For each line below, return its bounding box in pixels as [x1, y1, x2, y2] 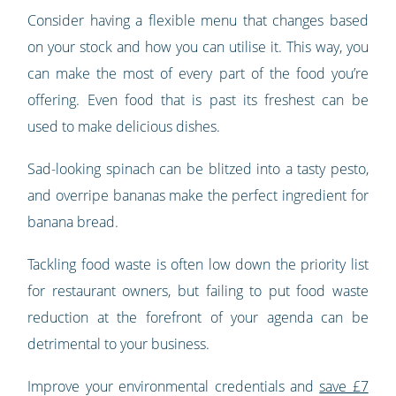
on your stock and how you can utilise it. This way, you [27, 37, 369, 57]
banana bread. [27, 212, 119, 232]
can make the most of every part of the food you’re [27, 64, 369, 84]
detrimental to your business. [27, 334, 210, 354]
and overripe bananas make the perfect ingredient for [27, 186, 369, 206]
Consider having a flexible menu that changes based [27, 11, 369, 31]
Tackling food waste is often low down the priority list [27, 255, 369, 275]
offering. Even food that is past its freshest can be [27, 90, 369, 110]
